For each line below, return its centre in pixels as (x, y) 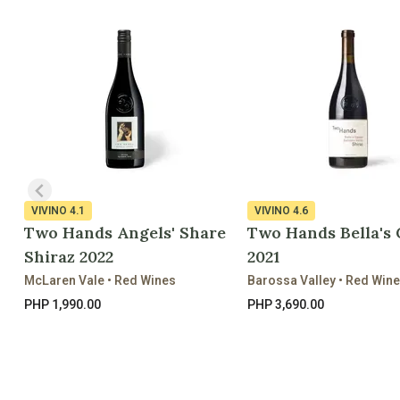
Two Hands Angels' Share (125, 232)
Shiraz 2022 (69, 256)
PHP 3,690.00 (286, 304)
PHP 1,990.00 (62, 304)
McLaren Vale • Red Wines (100, 280)
